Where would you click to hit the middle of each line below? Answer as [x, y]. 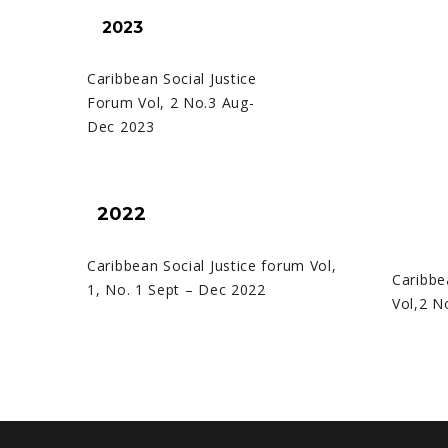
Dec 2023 [121, 126]
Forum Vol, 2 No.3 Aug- [171, 102]
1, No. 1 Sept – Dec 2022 [176, 289]
